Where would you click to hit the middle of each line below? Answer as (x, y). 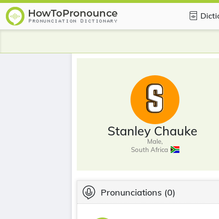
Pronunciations (131, 192)
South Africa (149, 149)
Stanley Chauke (153, 131)
